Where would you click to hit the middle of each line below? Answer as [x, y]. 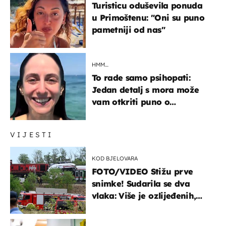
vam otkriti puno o [131, 102]
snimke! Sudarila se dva [141, 183]
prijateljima [116, 114]
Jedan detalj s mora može [146, 90]
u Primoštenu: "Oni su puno [148, 17]
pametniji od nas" [128, 30]
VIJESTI [32, 134]
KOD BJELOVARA [115, 158]
